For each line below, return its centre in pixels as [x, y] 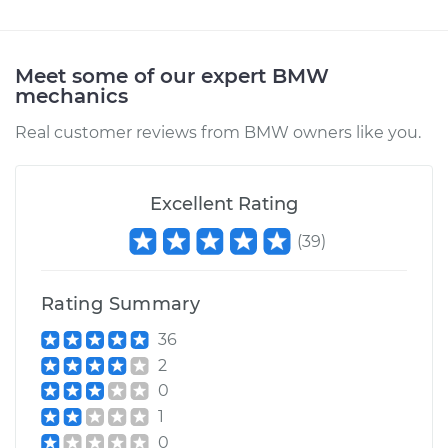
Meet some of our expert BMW [172, 76]
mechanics [71, 96]
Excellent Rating [224, 204]
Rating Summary [121, 304]
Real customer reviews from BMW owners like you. [218, 132]
